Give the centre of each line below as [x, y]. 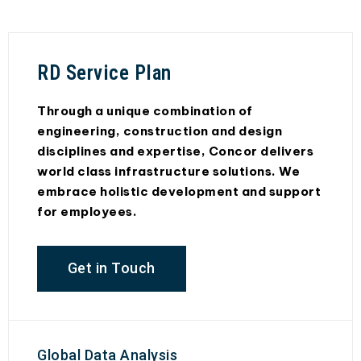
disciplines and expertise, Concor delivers [175, 151]
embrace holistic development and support [179, 191]
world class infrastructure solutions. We [168, 171]
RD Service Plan [104, 73]
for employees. [87, 211]
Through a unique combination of [145, 110]
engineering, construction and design [160, 131]
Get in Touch [111, 268]
